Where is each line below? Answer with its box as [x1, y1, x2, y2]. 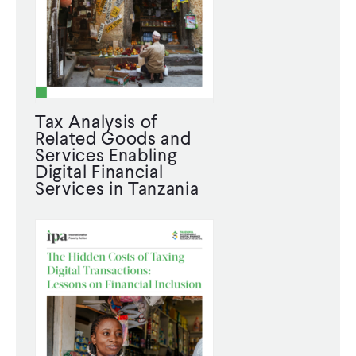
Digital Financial [35, 160, 164, 184]
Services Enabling [35, 143, 177, 168]
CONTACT [16, 3, 87, 20]
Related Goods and [35, 126, 192, 151]
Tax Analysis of [35, 110, 158, 134]
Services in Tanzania [35, 176, 199, 201]
